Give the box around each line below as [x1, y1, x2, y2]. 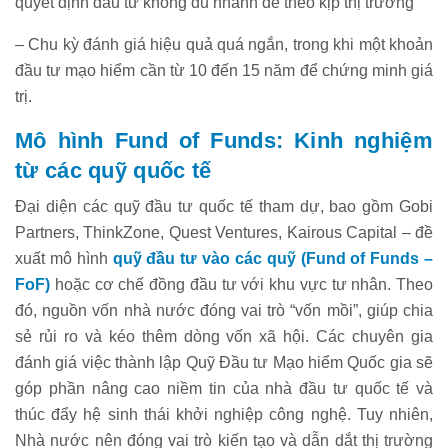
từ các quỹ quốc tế [15, 157, 212, 183]
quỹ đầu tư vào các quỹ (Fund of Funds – [112, 249, 433, 267]
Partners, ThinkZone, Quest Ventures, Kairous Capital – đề [15, 223, 433, 241]
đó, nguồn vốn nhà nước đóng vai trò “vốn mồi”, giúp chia [15, 301, 433, 319]
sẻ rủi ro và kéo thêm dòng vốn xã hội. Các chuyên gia [15, 327, 433, 345]
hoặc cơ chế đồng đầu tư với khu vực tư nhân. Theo [50, 275, 433, 293]
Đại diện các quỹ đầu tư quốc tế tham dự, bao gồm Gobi [15, 197, 433, 215]
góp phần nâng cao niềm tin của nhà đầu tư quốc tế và [15, 379, 433, 397]
